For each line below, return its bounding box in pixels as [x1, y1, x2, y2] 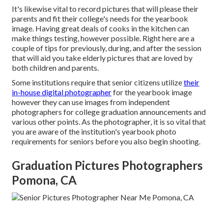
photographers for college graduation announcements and [12, 107, 206, 117]
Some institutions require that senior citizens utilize [12, 78, 184, 87]
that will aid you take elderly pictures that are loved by [12, 53, 192, 63]
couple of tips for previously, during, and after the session [12, 43, 201, 53]
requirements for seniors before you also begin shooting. [12, 137, 200, 146]
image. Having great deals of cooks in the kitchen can [12, 24, 189, 33]
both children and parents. [12, 63, 99, 73]
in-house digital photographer [12, 87, 111, 97]
